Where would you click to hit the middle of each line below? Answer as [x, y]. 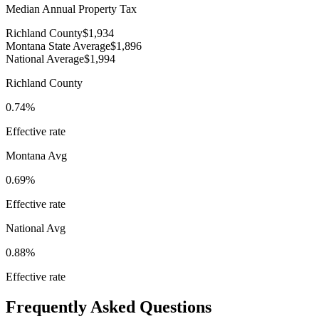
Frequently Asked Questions [109, 307]
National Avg [36, 229]
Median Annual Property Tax [71, 9]
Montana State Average [58, 46]
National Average [45, 59]
